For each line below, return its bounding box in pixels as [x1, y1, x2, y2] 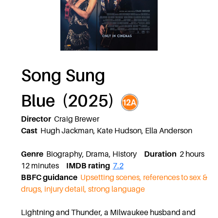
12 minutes [20, 161, 66, 171]
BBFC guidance [20, 172, 77, 182]
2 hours [176, 149, 204, 159]
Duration [144, 149, 177, 159]
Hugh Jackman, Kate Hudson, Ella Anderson [37, 126, 192, 136]
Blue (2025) [20, 90, 121, 111]
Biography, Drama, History [43, 149, 144, 159]
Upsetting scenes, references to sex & [80, 172, 207, 182]
